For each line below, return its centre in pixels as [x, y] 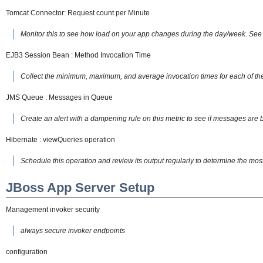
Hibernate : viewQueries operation [60, 139]
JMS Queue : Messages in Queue [59, 97]
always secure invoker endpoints [73, 230]
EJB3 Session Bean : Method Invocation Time [78, 55]
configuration [27, 252]
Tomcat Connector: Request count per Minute [78, 13]
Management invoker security [53, 209]
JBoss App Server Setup [80, 188]
